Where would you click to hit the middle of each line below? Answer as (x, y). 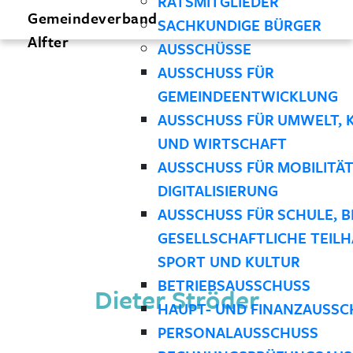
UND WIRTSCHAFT (222, 143)
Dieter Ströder (176, 300)
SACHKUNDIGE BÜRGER (239, 25)
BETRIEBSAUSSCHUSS (234, 285)
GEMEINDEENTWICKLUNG (247, 96)
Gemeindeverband (93, 17)
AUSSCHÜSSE (204, 48)
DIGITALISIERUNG (217, 190)
